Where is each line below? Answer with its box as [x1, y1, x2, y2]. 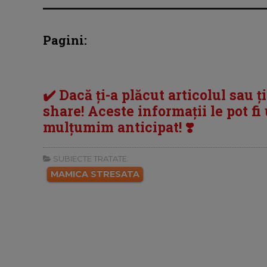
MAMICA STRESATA [51, 168, 139, 179]
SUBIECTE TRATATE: [51, 153, 129, 163]
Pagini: [43, 32, 87, 48]
